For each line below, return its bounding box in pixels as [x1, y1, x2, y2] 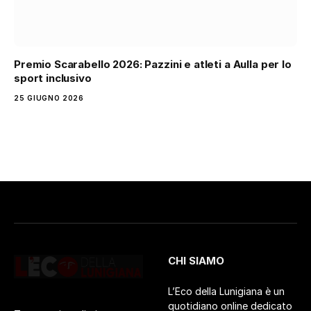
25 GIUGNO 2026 [14, 94, 84, 103]
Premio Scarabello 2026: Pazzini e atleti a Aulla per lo [14, 58, 292, 72]
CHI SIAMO [168, 254, 224, 268]
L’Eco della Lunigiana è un [168, 285, 285, 298]
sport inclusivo [14, 72, 92, 85]
